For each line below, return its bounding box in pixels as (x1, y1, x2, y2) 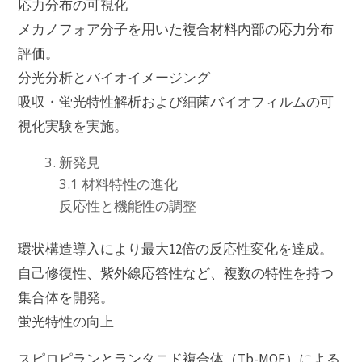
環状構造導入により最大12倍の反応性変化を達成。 (18, 240, 333, 259)
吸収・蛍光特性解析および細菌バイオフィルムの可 (18, 92, 334, 111)
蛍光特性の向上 (18, 313, 114, 331)
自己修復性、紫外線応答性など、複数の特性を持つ (18, 264, 334, 283)
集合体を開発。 (18, 288, 114, 307)
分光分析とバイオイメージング (18, 68, 210, 86)
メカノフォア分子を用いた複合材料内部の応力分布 (18, 19, 334, 38)
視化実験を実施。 (18, 116, 128, 135)
